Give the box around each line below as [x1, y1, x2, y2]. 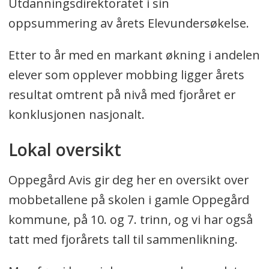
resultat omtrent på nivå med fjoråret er [8, 86, 235, 103]
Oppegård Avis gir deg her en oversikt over [8, 172, 249, 189]
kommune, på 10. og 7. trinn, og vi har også [8, 211, 253, 228]
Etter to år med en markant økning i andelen [8, 47, 260, 64]
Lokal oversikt [8, 138, 121, 161]
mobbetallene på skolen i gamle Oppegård [8, 192, 249, 208]
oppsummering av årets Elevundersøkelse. [8, 15, 249, 32]
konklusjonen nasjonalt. [8, 106, 145, 123]
